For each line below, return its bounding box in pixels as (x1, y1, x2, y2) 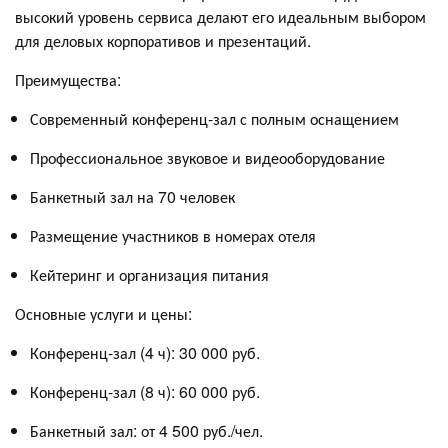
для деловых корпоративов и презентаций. (15, 28, 311, 52)
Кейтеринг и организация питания (30, 262, 269, 286)
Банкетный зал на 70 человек (30, 184, 235, 208)
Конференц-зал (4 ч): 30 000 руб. (30, 340, 260, 364)
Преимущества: (15, 67, 121, 91)
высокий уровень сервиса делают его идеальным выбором (15, 4, 426, 28)
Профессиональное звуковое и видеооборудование (30, 145, 385, 169)
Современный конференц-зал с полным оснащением (30, 106, 399, 130)
